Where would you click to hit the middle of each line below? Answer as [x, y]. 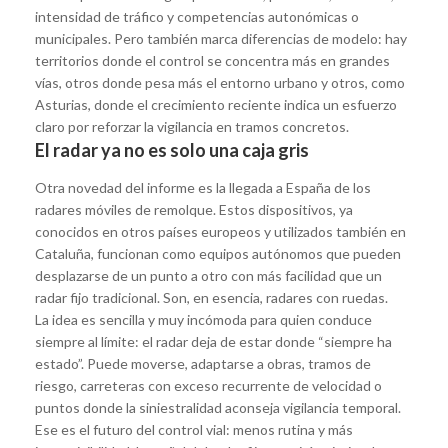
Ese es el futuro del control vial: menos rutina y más [194, 429]
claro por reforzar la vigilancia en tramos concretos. [192, 126]
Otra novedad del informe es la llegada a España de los [203, 187]
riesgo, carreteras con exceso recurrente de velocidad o [208, 385]
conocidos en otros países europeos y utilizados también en [220, 231]
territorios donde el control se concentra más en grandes [212, 60]
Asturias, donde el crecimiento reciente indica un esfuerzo [216, 104]
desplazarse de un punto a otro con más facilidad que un [208, 275]
